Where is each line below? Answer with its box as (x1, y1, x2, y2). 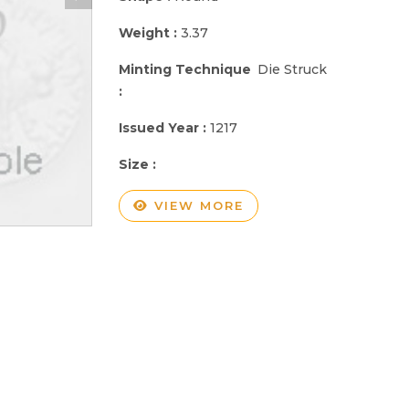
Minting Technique (119, 60, 251, 78)
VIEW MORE (149, 197, 244, 213)
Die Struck (257, 60, 328, 78)
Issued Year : (119, 119, 210, 136)
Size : (119, 155, 160, 173)
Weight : (119, 24, 181, 41)
